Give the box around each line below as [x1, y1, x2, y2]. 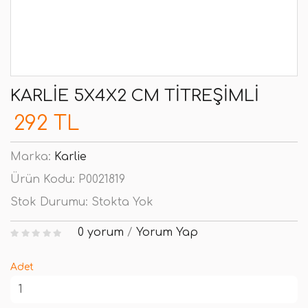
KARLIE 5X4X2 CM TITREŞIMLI [10, 87, 259, 105]
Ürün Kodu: [10, 173, 78, 186]
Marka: [10, 151, 54, 163]
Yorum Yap [135, 226, 198, 239]
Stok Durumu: [10, 196, 91, 208]
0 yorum [77, 226, 124, 239]
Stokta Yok [91, 196, 153, 208]
